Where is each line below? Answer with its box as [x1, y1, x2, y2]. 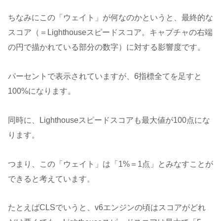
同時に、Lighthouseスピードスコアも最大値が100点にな [8, 115, 210, 124]
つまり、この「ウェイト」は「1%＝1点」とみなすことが [8, 159, 213, 168]
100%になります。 [8, 87, 75, 95]
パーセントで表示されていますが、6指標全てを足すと [8, 72, 202, 80]
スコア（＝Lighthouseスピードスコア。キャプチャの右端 [8, 28, 213, 37]
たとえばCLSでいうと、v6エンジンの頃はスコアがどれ [8, 203, 206, 212]
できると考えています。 [8, 174, 95, 183]
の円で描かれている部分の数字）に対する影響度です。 [8, 43, 205, 52]
